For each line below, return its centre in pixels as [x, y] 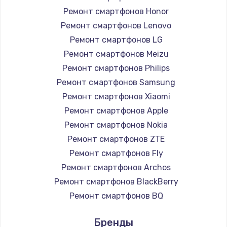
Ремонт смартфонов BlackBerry [116, 181]
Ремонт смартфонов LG [116, 40]
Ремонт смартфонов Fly [116, 153]
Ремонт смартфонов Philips [116, 68]
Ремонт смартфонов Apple [116, 110]
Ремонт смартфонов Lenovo [116, 25]
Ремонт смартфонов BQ [116, 196]
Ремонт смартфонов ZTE [116, 139]
